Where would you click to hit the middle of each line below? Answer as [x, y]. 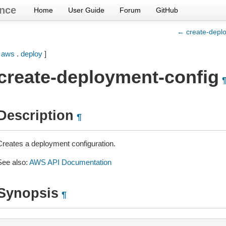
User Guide [86, 10]
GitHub [167, 10]
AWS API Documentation [70, 162]
